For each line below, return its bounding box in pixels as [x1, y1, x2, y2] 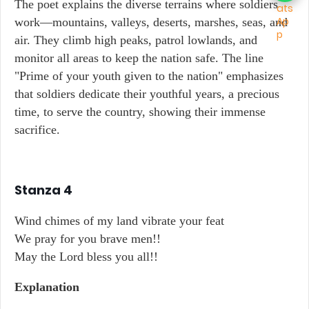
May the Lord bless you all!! [14, 250, 158, 263]
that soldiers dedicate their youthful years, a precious [14, 87, 279, 101]
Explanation [14, 280, 79, 294]
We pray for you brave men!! [14, 232, 161, 246]
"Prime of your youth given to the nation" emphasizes [14, 69, 283, 83]
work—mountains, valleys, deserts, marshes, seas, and [14, 15, 288, 29]
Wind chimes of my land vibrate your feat [14, 214, 224, 228]
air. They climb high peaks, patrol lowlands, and [14, 33, 257, 47]
